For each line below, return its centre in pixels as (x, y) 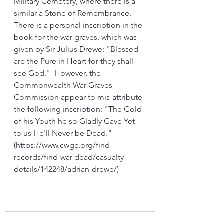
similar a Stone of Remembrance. (74, 13)
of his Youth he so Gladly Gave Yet (75, 121)
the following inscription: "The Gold (79, 109)
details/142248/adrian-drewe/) (66, 169)
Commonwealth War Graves (64, 85)
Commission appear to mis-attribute (79, 97)
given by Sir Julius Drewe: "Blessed (77, 49)
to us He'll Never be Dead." (64, 133)
